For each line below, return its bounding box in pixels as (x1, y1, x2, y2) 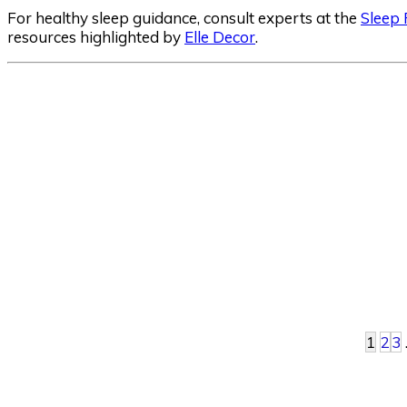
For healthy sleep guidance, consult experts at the (7, 7, 361, 27)
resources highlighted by (7, 26, 184, 46)
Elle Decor (184, 26, 255, 46)
